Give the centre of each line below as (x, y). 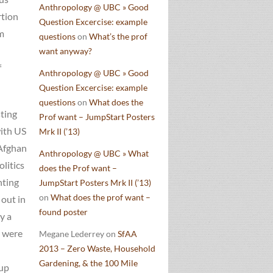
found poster (63, 212)
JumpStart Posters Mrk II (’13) (95, 183)
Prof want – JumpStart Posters (97, 117)
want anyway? (66, 51)
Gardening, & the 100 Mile (88, 263)
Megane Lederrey (72, 234)
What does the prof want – (101, 197)
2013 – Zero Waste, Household (97, 248)
